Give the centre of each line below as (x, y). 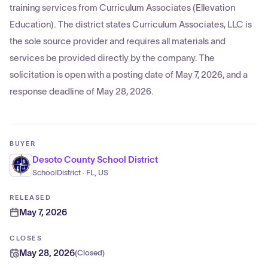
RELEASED (31, 197)
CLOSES (26, 238)
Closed (90, 253)
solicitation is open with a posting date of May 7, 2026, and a (129, 74)
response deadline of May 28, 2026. (82, 91)
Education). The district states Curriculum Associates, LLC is (131, 24)
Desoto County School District (95, 159)
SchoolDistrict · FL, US (70, 173)
